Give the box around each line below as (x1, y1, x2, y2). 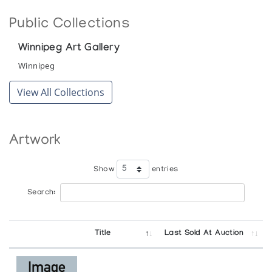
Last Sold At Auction (165, 229, 244, 239)
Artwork (9, 133, 61, 150)
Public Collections (9, 16, 131, 33)
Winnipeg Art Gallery (18, 42, 120, 56)
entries (149, 166, 178, 175)
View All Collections (17, 86, 104, 100)
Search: (27, 189, 56, 198)
